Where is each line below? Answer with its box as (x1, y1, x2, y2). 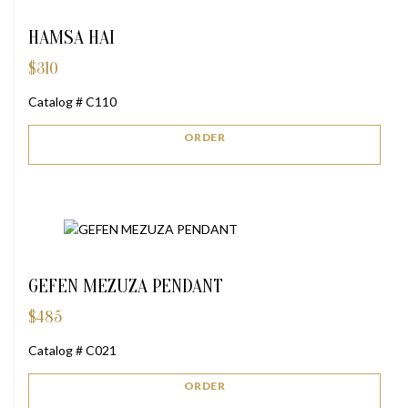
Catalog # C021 (28, 342, 117, 358)
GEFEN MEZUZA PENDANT (28, 274, 223, 297)
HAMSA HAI (28, 25, 115, 48)
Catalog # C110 (28, 93, 117, 109)
